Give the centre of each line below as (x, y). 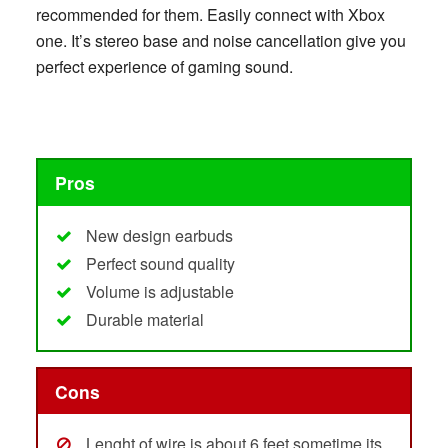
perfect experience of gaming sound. (164, 67)
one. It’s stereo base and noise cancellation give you (220, 41)
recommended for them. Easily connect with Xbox (210, 15)
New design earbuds (159, 235)
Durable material (144, 319)
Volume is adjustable (159, 291)
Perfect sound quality (160, 263)
